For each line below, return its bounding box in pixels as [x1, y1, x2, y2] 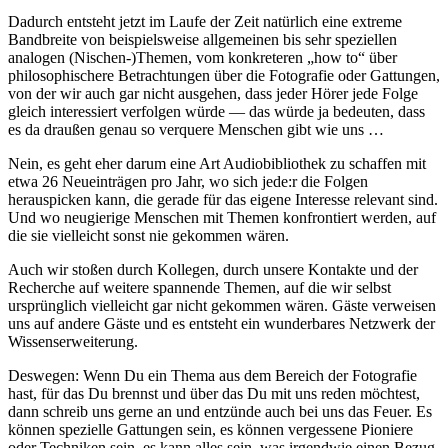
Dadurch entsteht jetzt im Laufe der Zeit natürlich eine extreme [8, 13, 402, 31]
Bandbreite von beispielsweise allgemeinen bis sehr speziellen [8, 31, 397, 49]
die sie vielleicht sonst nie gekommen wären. [8, 227, 289, 245]
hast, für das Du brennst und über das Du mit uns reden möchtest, [8, 385, 420, 403]
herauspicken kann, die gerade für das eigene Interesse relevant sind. [8, 191, 438, 209]
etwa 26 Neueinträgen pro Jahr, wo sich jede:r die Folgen [8, 173, 368, 191]
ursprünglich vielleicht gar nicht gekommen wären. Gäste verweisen [8, 297, 436, 315]
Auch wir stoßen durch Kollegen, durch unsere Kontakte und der [8, 261, 418, 279]
